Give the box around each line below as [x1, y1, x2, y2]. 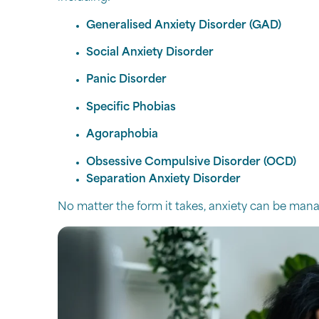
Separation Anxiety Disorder [85, 174, 241, 185]
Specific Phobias [85, 102, 176, 113]
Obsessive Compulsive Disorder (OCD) [85, 157, 296, 168]
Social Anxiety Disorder [85, 47, 214, 58]
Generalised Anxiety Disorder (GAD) [85, 20, 281, 31]
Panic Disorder [85, 75, 167, 86]
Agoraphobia [85, 130, 158, 141]
